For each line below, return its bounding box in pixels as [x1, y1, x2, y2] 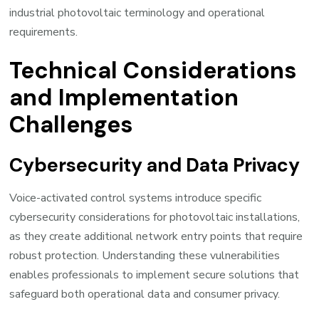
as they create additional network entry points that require [9, 229, 303, 245]
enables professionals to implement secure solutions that [9, 267, 300, 283]
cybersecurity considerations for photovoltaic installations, [9, 209, 300, 226]
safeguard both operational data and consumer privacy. [9, 286, 281, 303]
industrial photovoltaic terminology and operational [9, 4, 266, 21]
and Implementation [9, 83, 239, 113]
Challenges [9, 110, 134, 140]
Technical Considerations [9, 56, 298, 86]
